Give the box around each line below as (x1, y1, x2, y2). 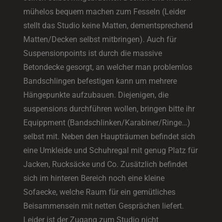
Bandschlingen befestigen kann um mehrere (23, 76, 177, 86)
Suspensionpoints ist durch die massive (23, 48, 163, 58)
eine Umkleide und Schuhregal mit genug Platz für (23, 145, 198, 155)
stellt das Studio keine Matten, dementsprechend (23, 20, 193, 30)
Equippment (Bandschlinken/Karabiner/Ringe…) (23, 117, 191, 127)
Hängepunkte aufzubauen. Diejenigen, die (23, 90, 169, 100)
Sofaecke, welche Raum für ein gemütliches (23, 187, 176, 197)
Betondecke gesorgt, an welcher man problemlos (23, 62, 193, 72)
